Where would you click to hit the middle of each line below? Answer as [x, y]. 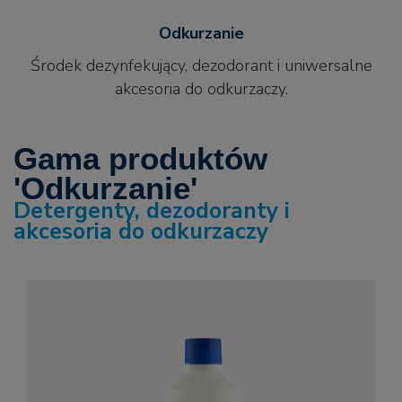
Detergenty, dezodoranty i [152, 211]
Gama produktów [140, 159]
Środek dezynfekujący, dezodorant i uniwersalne [201, 66]
